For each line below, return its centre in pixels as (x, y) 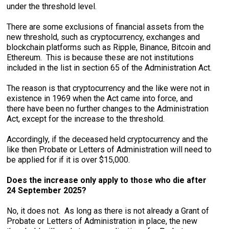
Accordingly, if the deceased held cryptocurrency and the (108, 139)
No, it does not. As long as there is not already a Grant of (108, 211)
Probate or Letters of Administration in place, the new (102, 221)
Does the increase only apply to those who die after (107, 180)
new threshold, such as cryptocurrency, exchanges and (104, 37)
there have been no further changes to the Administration (108, 109)
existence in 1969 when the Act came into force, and (100, 98)
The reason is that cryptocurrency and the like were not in (108, 88)
